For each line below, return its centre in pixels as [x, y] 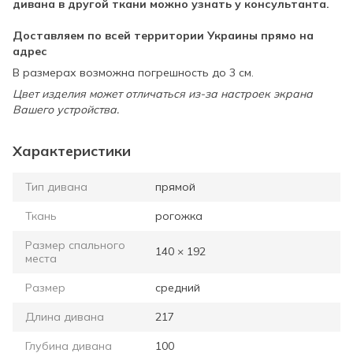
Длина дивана [65, 317]
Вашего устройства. [66, 110]
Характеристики [72, 151]
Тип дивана [56, 187]
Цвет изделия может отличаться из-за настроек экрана [163, 94]
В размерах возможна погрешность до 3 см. [133, 73]
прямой [175, 187]
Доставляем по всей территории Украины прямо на [163, 36]
